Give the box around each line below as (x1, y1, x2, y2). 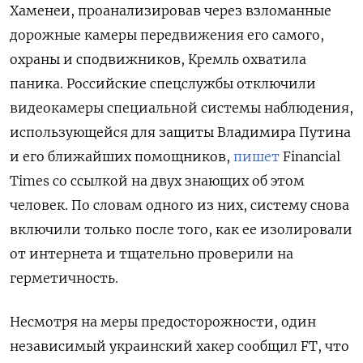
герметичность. (10, 270, 118, 287)
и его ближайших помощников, (10, 148, 233, 165)
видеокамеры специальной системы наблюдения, (10, 100, 353, 117)
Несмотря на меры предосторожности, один (10, 314, 316, 331)
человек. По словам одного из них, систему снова (10, 197, 349, 214)
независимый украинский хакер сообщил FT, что (10, 338, 349, 355)
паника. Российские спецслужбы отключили (10, 75, 316, 92)
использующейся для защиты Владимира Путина (10, 124, 351, 141)
